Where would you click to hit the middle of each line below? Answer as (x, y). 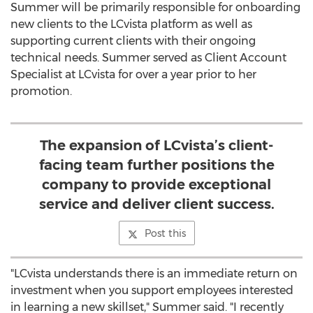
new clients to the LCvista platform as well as (131, 24)
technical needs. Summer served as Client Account (148, 58)
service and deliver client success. (156, 204)
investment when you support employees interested (152, 290)
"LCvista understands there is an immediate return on (154, 274)
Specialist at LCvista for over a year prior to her (133, 74)
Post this (165, 233)
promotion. (41, 91)
